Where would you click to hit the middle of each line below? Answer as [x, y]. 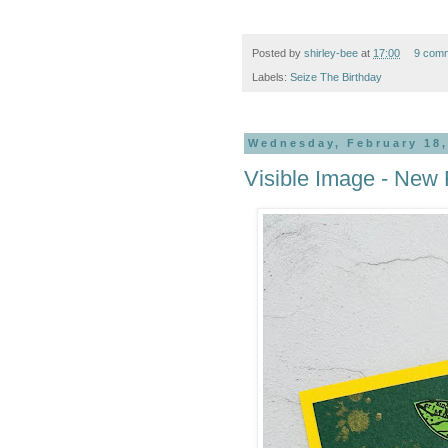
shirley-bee [331, 53]
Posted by [278, 53]
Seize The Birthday [336, 77]
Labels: [271, 77]
